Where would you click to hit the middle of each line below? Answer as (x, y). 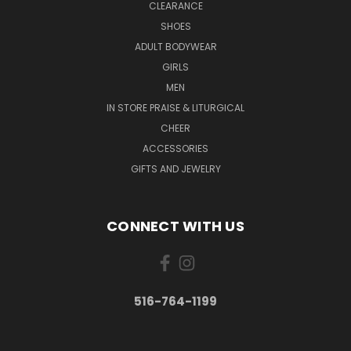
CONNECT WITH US (175, 226)
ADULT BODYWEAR (175, 46)
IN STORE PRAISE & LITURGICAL (175, 107)
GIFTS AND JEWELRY (175, 168)
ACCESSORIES (175, 148)
